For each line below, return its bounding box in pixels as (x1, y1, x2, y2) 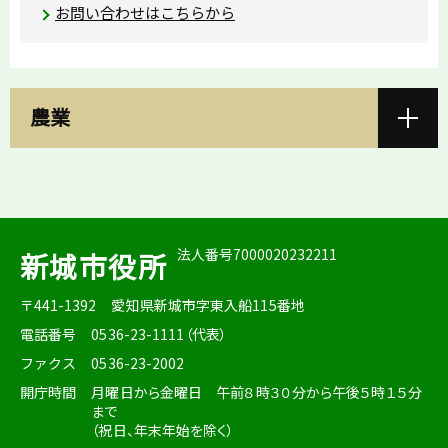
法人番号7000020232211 (177, 243, 337, 264)
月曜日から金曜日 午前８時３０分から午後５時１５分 (91, 381, 422, 402)
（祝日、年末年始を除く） (91, 419, 235, 440)
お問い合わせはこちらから (55, 2, 235, 24)
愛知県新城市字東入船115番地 (111, 294, 305, 315)
